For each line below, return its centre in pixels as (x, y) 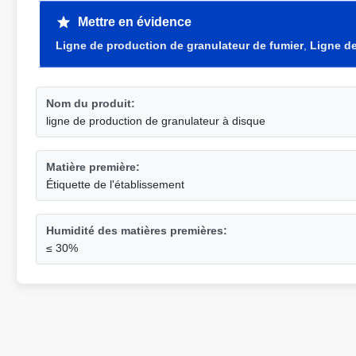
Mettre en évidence (135, 22)
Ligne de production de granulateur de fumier (180, 45)
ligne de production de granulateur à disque (156, 121)
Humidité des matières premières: (137, 230)
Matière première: (93, 167)
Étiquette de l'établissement (115, 184)
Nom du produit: (91, 103)
